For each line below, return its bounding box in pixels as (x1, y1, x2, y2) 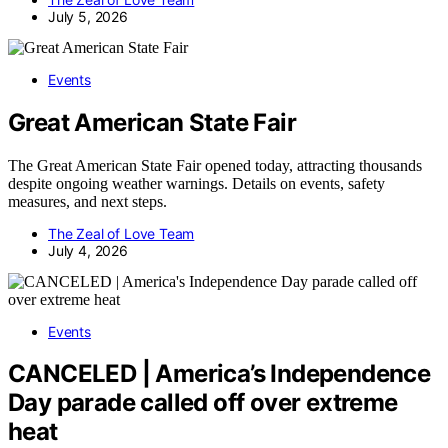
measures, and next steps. (8, 192, 167, 210)
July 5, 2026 (48, 7, 128, 25)
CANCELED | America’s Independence (8, 359, 431, 389)
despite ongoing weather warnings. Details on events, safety (8, 174, 385, 192)
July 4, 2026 (48, 241, 128, 259)
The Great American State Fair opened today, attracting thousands (8, 156, 422, 174)
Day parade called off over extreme (8, 388, 398, 418)
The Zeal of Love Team (48, 224, 195, 242)
